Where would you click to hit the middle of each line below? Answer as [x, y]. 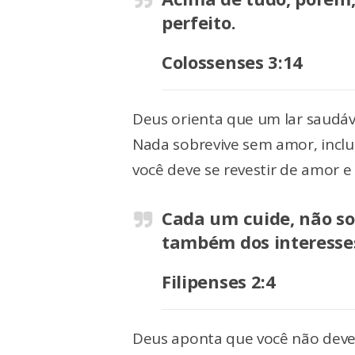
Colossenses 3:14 [232, 62]
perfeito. [199, 22]
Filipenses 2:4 [219, 281]
